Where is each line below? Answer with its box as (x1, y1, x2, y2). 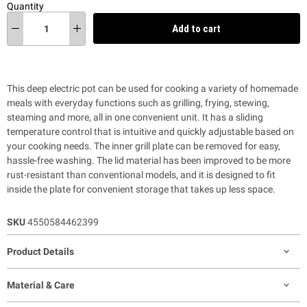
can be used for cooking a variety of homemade (98, 82, 298, 94)
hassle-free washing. (7, 154, 97, 166)
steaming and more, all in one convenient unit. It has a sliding (7, 111, 263, 123)
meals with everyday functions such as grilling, (7, 97, 205, 108)
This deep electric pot (7, 82, 98, 94)
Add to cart (171, 22, 221, 35)
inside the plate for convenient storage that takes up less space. (7, 183, 275, 195)
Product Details (7, 245, 74, 257)
